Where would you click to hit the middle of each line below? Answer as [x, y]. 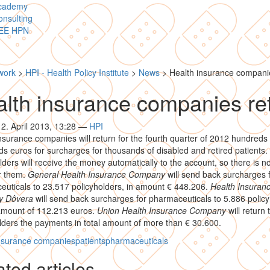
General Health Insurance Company [96, 174]
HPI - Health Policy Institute [77, 72]
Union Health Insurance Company [161, 210]
